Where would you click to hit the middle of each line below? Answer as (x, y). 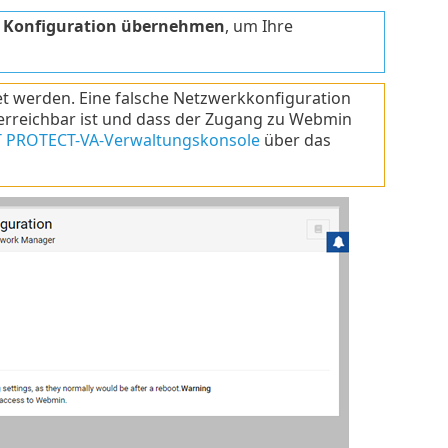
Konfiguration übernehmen (113, 25)
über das (295, 139)
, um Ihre (258, 25)
